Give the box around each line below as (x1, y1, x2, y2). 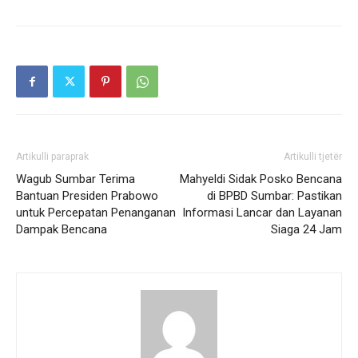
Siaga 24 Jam (271, 222, 342, 237)
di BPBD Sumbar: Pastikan (207, 189, 342, 204)
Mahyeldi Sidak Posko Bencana (180, 172, 342, 187)
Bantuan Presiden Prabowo (16, 189, 158, 204)
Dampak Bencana (16, 222, 107, 237)
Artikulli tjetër (284, 151, 342, 163)
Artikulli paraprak (16, 151, 89, 163)
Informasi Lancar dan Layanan (182, 205, 342, 221)
